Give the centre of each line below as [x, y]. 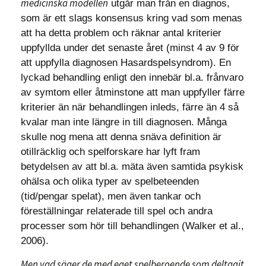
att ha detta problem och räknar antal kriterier [121, 33]
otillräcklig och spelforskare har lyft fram [110, 152]
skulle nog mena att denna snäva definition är [121, 137]
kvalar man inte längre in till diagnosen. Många [124, 122]
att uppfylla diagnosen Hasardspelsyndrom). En [126, 63]
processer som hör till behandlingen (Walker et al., [132, 226]
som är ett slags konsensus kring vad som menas [132, 18]
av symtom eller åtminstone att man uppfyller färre [133, 92]
